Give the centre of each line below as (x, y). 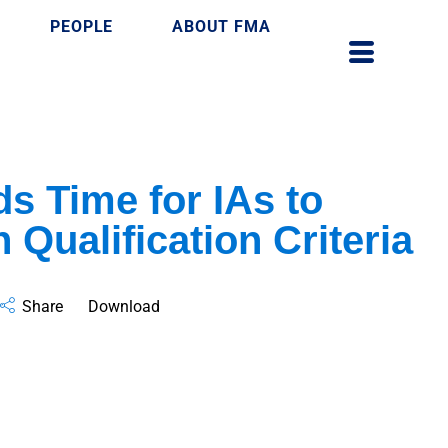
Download (124, 306)
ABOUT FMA (221, 26)
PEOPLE (82, 26)
